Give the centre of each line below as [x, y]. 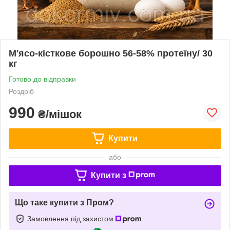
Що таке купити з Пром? [64, 202]
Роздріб [21, 91]
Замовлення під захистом [71, 218]
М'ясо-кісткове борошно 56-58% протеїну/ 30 [111, 53]
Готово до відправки [42, 79]
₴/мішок [58, 114]
